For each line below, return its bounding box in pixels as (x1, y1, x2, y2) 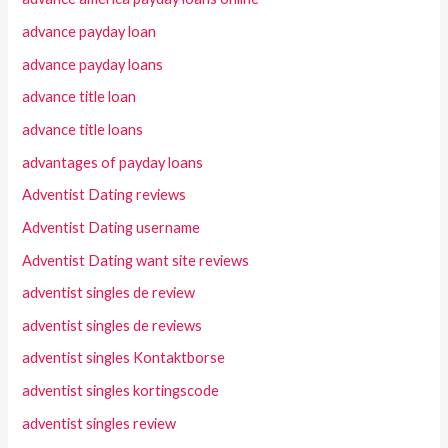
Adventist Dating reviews (22, 186, 187, 204)
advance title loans (22, 121, 144, 138)
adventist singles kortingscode (22, 382, 220, 400)
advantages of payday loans (22, 153, 204, 171)
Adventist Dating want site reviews (22, 251, 250, 269)
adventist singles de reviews (22, 316, 203, 334)
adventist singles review (22, 414, 177, 432)
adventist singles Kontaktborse (22, 349, 226, 367)
